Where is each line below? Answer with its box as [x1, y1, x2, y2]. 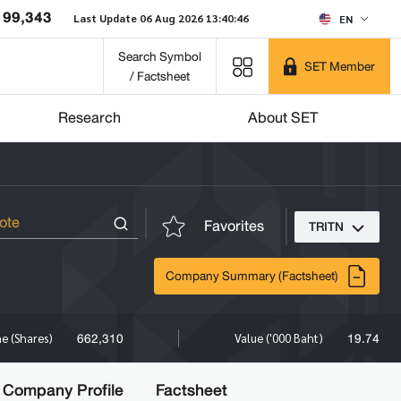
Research [58, 105, 121, 131]
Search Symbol [118, 46, 201, 67]
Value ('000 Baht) [235, 329, 326, 346]
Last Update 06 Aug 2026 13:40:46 [73, 11, 249, 25]
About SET [248, 105, 318, 131]
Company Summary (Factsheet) [166, 265, 338, 286]
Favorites [204, 213, 264, 239]
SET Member [304, 55, 375, 77]
